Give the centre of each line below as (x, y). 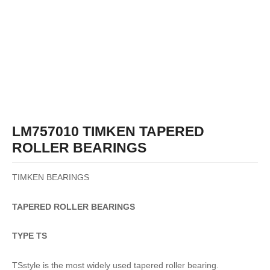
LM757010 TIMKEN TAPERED (108, 132)
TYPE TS (30, 236)
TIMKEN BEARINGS (51, 177)
